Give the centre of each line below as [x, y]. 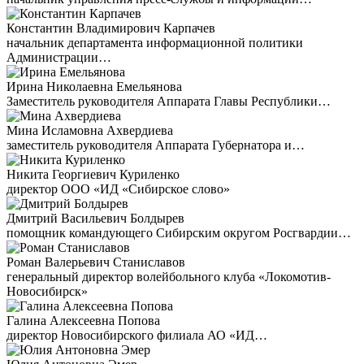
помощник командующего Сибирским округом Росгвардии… [179, 233]
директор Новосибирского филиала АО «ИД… [137, 335]
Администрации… [59, 57]
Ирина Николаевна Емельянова [94, 87]
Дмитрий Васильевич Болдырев [95, 218]
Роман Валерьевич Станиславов [96, 262]
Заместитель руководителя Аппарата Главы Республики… [169, 101]
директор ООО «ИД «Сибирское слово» [118, 189]
